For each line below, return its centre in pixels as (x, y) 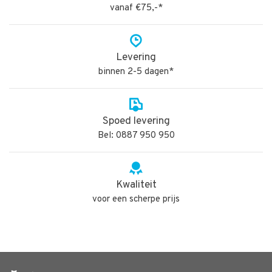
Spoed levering (136, 121)
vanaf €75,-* (136, 8)
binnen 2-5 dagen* (136, 72)
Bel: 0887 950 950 (136, 136)
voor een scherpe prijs (136, 199)
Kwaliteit (136, 185)
